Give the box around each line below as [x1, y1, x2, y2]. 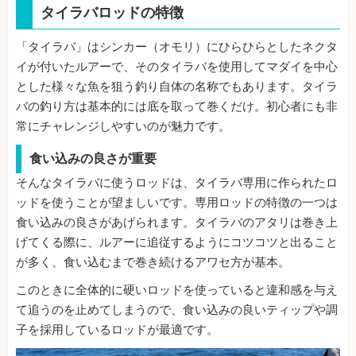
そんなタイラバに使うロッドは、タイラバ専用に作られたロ [16, 176, 338, 191]
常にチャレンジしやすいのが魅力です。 [16, 119, 230, 134]
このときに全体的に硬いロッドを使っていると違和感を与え [16, 283, 338, 298]
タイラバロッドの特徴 [41, 4, 184, 21]
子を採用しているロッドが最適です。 [16, 323, 219, 338]
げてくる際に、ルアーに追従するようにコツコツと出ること [16, 235, 338, 250]
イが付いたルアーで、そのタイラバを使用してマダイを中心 [16, 60, 338, 75]
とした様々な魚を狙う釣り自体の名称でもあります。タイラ [16, 79, 338, 95]
